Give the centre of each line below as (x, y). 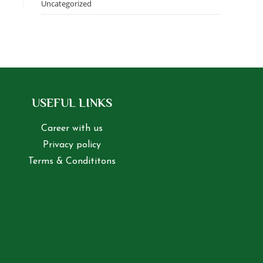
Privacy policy (72, 145)
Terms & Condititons (72, 161)
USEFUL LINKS (72, 103)
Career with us (72, 129)
